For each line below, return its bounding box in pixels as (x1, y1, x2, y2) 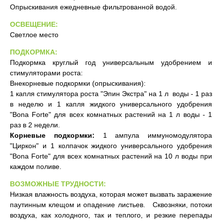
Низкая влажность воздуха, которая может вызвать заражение (10, 190, 212, 198)
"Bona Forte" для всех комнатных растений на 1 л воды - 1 (10, 111, 212, 118)
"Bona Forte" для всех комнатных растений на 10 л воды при (10, 152, 212, 160)
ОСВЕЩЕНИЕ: (10, 20, 58, 28)
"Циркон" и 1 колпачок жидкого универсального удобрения (10, 142, 212, 150)
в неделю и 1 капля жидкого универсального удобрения (10, 100, 212, 108)
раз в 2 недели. (10, 121, 62, 129)
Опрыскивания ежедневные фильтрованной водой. (10, 3, 177, 11)
